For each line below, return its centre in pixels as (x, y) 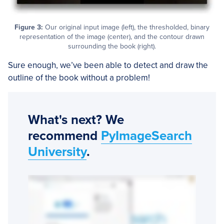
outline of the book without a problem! (79, 77)
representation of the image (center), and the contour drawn (112, 36)
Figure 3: (29, 27)
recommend (64, 135)
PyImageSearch (146, 135)
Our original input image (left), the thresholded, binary (126, 27)
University (57, 151)
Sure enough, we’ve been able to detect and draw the (108, 65)
